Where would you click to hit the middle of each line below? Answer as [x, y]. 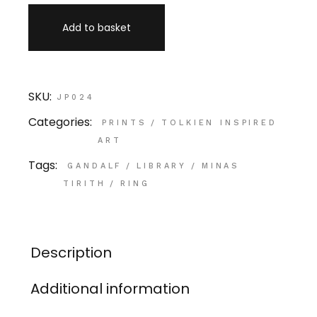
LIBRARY [162, 166]
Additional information [110, 288]
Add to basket [97, 27]
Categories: [60, 122]
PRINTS [125, 122]
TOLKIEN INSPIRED [219, 122]
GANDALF [95, 166]
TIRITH [85, 183]
